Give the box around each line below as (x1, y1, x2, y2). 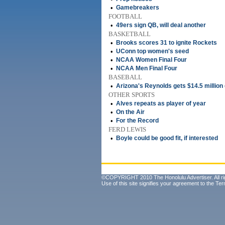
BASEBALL (108, 73, 142, 81)
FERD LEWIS (108, 126, 146, 133)
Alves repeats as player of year (116, 100, 206, 107)
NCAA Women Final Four (116, 56, 187, 63)
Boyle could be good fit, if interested (116, 135, 218, 142)
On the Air (116, 108, 145, 116)
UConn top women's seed (116, 48, 189, 55)
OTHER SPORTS (108, 91, 155, 98)
